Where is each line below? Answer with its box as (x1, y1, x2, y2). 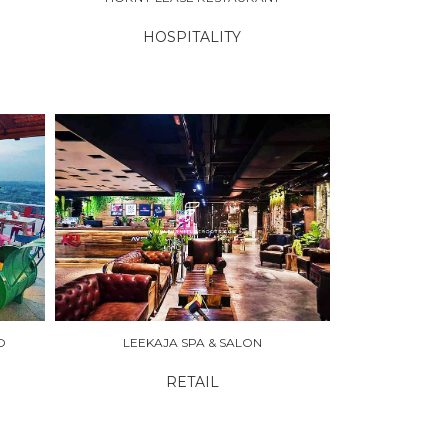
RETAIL (165, 372, 219, 391)
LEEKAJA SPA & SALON (122, 334, 262, 350)
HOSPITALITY (143, 28, 242, 47)
